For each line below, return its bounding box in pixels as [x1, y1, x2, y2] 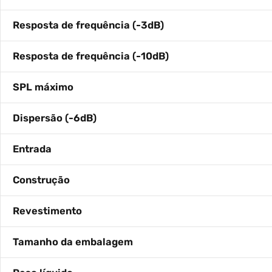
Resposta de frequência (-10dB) [13, 50, 169, 62]
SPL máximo [13, 81, 73, 93]
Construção [13, 174, 70, 186]
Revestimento [13, 205, 82, 217]
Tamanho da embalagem [13, 236, 133, 248]
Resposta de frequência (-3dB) [13, 19, 164, 31]
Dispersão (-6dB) [13, 112, 97, 124]
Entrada [13, 143, 52, 155]
